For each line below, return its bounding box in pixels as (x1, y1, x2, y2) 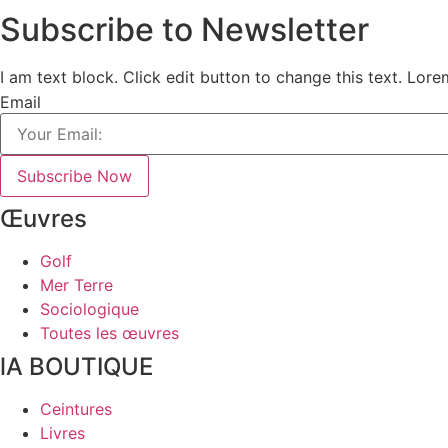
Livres (40, 422, 85, 443)
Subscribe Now (17, 165, 132, 186)
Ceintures (40, 398, 112, 419)
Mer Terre (40, 274, 113, 295)
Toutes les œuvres (40, 322, 179, 343)
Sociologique (40, 298, 139, 319)
